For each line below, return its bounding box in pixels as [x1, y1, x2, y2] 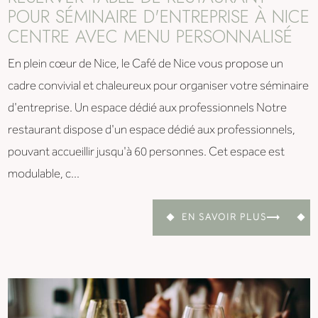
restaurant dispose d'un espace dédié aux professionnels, [8, 120, 296, 140]
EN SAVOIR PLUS [181, 209, 267, 225]
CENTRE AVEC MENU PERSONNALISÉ [8, 23, 293, 49]
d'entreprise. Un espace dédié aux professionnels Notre [8, 98, 287, 118]
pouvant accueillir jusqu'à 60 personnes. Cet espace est [8, 142, 285, 162]
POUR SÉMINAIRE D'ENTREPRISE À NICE [8, 3, 310, 29]
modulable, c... [8, 164, 80, 184]
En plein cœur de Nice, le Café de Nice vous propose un [8, 54, 284, 74]
